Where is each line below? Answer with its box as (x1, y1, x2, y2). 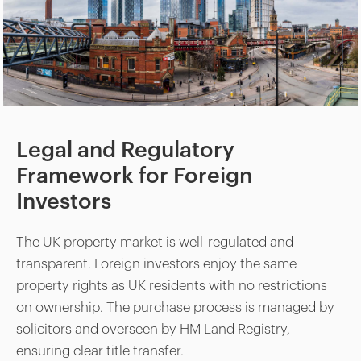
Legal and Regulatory (16, 139, 235, 161)
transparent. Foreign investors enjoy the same (16, 256, 297, 271)
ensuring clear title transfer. (16, 343, 185, 358)
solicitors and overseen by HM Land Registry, (16, 322, 291, 336)
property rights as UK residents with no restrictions (16, 278, 328, 293)
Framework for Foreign (16, 164, 253, 187)
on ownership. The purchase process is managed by (16, 300, 335, 314)
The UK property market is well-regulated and (16, 234, 294, 249)
